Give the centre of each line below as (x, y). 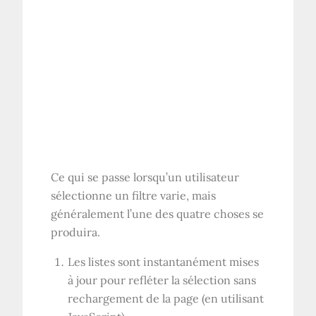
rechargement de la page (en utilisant (166, 298)
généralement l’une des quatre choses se (158, 213)
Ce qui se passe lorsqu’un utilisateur (145, 177)
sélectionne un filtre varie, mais (134, 195)
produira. (76, 232)
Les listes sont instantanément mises (164, 261)
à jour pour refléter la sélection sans (162, 280)
